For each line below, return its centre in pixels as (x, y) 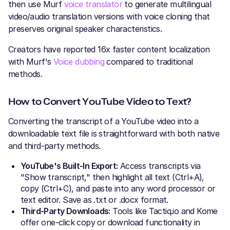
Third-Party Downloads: (65, 211)
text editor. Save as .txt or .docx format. (94, 200)
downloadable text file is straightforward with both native (114, 133)
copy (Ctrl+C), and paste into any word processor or (118, 188)
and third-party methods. (54, 146)
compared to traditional (149, 62)
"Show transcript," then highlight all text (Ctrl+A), (112, 177)
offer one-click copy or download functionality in (110, 222)
